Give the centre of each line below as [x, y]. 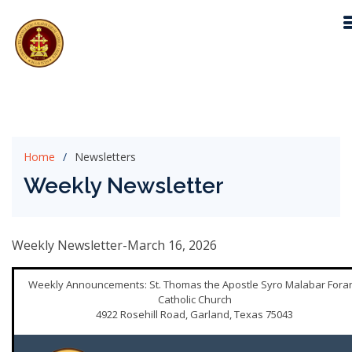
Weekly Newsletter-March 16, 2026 [114, 245]
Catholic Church [194, 299]
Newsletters [105, 157]
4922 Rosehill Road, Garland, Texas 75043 [194, 314]
